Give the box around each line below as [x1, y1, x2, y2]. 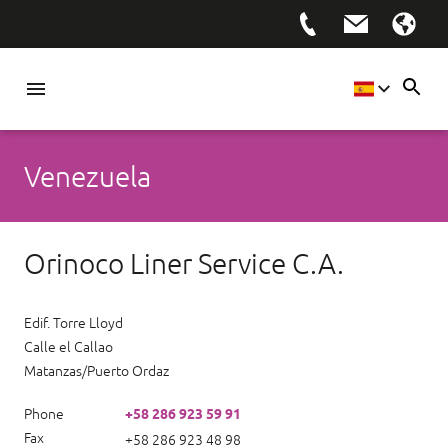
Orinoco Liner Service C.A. [24, 247, 344, 280]
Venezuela [24, 159, 151, 193]
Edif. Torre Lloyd [24, 315, 123, 331]
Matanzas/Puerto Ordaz [24, 363, 169, 379]
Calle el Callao [24, 339, 113, 355]
